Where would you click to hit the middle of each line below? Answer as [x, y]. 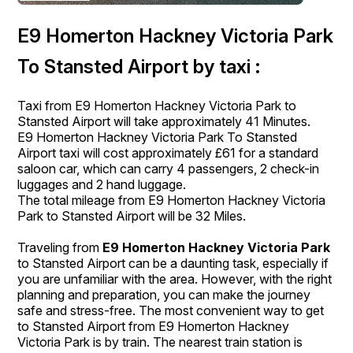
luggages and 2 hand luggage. [102, 184]
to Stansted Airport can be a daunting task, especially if [173, 263]
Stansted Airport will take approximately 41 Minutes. [164, 121]
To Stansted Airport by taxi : [139, 66]
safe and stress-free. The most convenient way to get [171, 310]
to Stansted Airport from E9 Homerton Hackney [154, 326]
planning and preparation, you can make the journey [164, 294]
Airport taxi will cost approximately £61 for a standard [168, 152]
